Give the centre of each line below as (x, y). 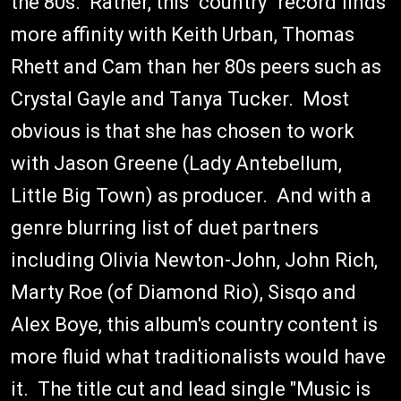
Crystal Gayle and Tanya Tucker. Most (180, 99)
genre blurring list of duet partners (165, 228)
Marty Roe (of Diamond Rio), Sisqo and (183, 292)
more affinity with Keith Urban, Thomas (183, 34)
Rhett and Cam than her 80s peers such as (196, 67)
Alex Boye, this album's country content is (194, 324)
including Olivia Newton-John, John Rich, (194, 260)
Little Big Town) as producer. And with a (191, 196)
